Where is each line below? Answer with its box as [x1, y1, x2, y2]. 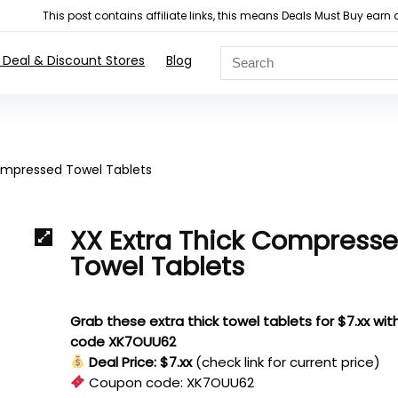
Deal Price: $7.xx [89, 352, 193, 371]
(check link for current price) [195, 352, 381, 371]
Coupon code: [85, 372, 187, 392]
